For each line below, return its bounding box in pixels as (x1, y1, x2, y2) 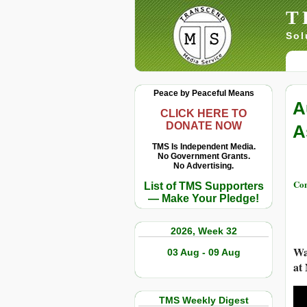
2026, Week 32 (170, 225, 237, 236)
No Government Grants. (157, 151, 250, 161)
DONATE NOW (165, 120, 242, 132)
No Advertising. (173, 161, 234, 171)
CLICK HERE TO (160, 108, 247, 119)
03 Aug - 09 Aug (167, 247, 241, 258)
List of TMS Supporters (143, 180, 264, 192)
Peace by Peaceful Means (153, 88, 254, 98)
